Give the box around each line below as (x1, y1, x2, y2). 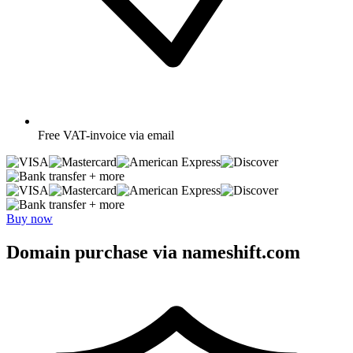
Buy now (6, 211, 53, 225)
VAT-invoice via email (63, 128, 174, 142)
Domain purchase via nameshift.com (6, 241, 300, 262)
